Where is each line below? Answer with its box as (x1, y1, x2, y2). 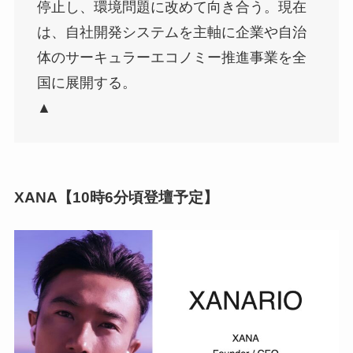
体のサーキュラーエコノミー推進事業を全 (36, 49, 307, 65)
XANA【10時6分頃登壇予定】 (13, 188, 218, 206)
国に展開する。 (36, 74, 136, 91)
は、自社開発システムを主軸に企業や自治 (36, 24, 307, 40)
